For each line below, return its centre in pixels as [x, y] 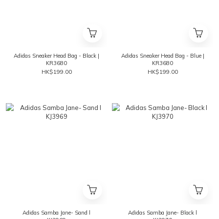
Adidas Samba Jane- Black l [163, 213]
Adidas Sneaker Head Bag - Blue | [163, 56]
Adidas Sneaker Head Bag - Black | [56, 56]
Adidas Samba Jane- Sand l [56, 213]
